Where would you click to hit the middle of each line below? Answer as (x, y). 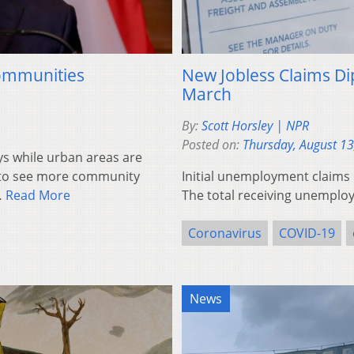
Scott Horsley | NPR (255, 125)
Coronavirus (225, 233)
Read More (38, 195)
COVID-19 (307, 233)
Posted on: (212, 144)
